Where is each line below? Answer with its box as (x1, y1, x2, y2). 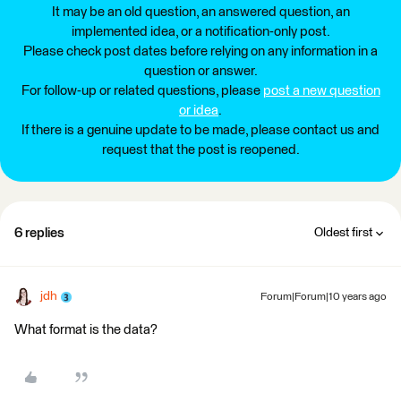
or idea (179, 104, 218, 117)
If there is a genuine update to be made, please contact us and (21, 124, 380, 137)
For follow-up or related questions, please (21, 84, 263, 98)
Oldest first (314, 226, 372, 239)
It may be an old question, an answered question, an (51, 5, 350, 19)
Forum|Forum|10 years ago (260, 292, 387, 303)
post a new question (262, 84, 380, 98)
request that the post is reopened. (101, 143, 300, 157)
